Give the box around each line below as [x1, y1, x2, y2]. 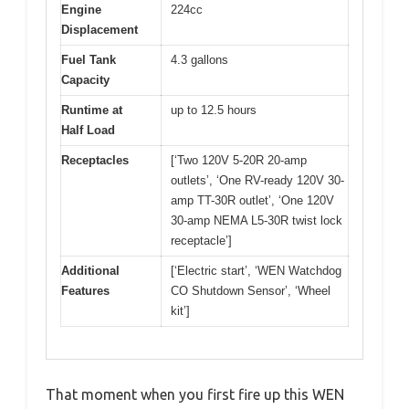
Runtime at [61, 103, 122, 118]
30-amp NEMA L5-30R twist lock [171, 214, 342, 228]
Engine [61, 3, 101, 17]
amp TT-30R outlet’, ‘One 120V [171, 194, 334, 208]
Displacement [61, 23, 138, 37]
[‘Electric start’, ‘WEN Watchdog [171, 264, 341, 278]
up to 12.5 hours [171, 103, 257, 118]
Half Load [61, 123, 115, 138]
